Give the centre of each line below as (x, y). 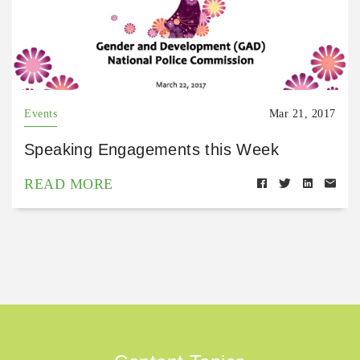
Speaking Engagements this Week (151, 150)
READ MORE (69, 184)
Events (41, 114)
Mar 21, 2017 (302, 114)
